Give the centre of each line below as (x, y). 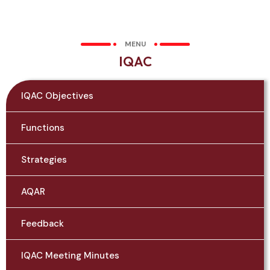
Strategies (44, 160)
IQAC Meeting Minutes (70, 256)
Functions (43, 128)
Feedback (42, 224)
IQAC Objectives (57, 96)
